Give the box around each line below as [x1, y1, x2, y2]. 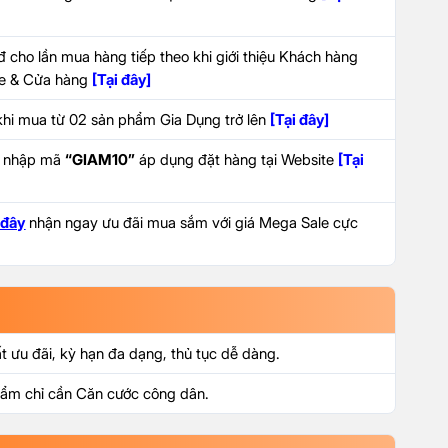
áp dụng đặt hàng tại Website [135, 150, 339, 170]
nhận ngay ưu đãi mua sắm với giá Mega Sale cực [25, 213, 359, 233]
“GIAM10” [65, 150, 136, 170]
